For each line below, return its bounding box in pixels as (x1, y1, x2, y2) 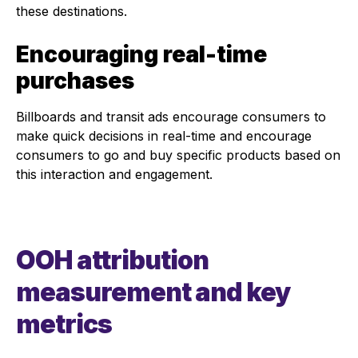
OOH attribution (16, 244, 209, 276)
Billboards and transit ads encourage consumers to (16, 108, 326, 125)
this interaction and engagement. (16, 165, 217, 182)
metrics (16, 308, 116, 340)
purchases (16, 66, 139, 94)
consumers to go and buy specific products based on (16, 146, 340, 163)
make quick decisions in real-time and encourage (16, 127, 312, 144)
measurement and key (16, 276, 290, 308)
